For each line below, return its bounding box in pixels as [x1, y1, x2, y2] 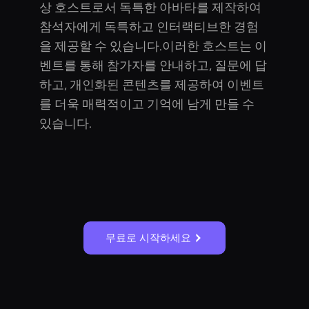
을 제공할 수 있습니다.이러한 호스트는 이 [39, 38, 268, 54]
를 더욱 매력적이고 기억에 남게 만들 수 [39, 96, 255, 112]
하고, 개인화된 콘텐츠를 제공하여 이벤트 [39, 77, 265, 92]
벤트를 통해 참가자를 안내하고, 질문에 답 [39, 57, 268, 73]
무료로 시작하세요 [106, 231, 191, 244]
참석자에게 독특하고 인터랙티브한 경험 [39, 19, 259, 34]
